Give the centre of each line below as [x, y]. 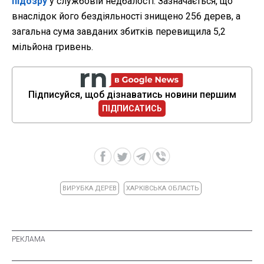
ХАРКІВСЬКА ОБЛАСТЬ [162, 189]
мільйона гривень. [52, 47]
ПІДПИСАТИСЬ [132, 109]
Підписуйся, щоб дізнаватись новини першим [132, 95]
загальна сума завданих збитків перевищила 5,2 [119, 32]
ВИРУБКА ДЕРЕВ [89, 189]
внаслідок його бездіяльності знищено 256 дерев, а [126, 16]
